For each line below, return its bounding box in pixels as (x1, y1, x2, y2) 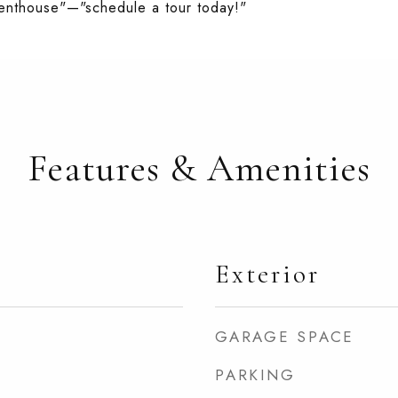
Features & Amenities (28, 145, 370, 191)
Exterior (215, 259, 320, 290)
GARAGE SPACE (215, 326, 354, 347)
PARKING (215, 364, 296, 386)
